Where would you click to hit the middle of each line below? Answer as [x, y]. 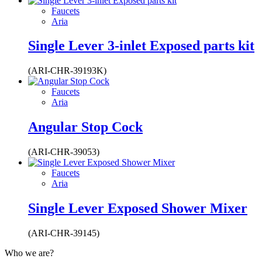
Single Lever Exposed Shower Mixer [138, 208]
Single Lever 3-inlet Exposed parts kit [141, 46]
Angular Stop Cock [85, 127]
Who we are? [29, 253]
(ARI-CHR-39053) [64, 152]
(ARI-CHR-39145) [64, 233]
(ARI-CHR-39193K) [67, 71]
